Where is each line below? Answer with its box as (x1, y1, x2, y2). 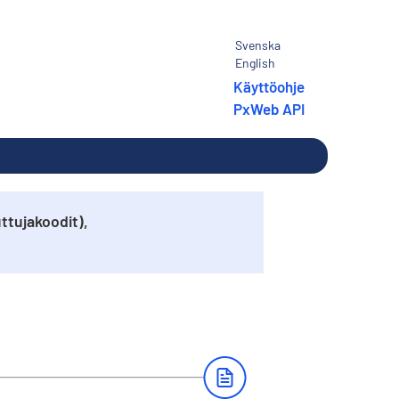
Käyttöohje (233, 77, 305, 95)
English (235, 55, 275, 70)
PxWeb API (233, 100, 305, 118)
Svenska (235, 37, 281, 53)
